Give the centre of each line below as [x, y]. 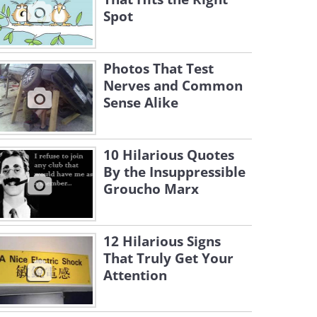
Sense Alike [141, 103]
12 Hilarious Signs [162, 241]
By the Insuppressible [174, 172]
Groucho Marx [151, 189]
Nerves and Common [173, 86]
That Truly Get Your [168, 258]
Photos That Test [158, 69]
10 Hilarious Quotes [169, 155]
